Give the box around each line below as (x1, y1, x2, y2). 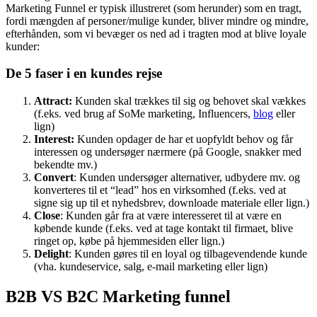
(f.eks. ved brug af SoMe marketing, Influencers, (34, 142, 253, 154)
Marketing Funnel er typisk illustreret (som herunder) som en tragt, (6, 35, 301, 48)
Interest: (34, 167, 74, 180)
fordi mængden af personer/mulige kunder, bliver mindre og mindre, (6, 48, 309, 61)
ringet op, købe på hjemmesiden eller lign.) (34, 269, 224, 282)
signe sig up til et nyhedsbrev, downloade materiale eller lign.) (34, 231, 309, 243)
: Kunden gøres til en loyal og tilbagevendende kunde (69, 282, 307, 294)
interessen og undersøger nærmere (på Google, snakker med (34, 180, 301, 192)
